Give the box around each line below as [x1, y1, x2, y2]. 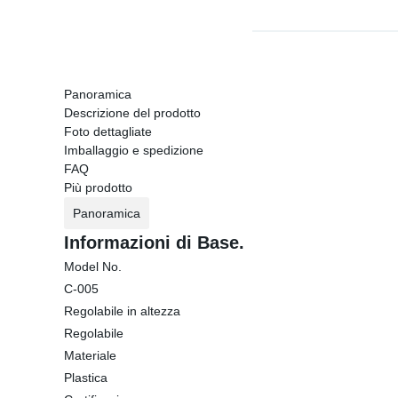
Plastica [64, 370, 107, 385]
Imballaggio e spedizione [64, 143, 203, 157]
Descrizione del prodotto [64, 106, 201, 120]
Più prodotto [64, 180, 132, 195]
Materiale [64, 348, 116, 362]
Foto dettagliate [64, 124, 152, 139]
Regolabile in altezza [64, 304, 180, 318]
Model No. [64, 259, 122, 274]
